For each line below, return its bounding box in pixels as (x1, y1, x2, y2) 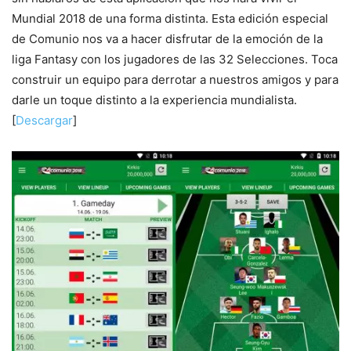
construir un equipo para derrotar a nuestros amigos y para (12, 72, 338, 88)
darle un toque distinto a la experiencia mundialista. (12, 92, 297, 108)
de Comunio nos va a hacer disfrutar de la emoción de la (12, 31, 323, 47)
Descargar (16, 113, 73, 128)
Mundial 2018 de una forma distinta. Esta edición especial (12, 11, 328, 27)
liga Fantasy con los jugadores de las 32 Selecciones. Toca (12, 52, 338, 67)
